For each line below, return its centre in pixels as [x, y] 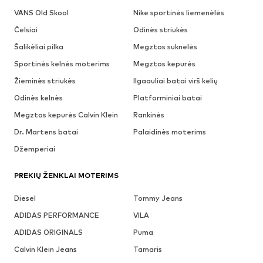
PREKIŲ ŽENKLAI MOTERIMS [66, 175]
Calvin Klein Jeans [45, 249]
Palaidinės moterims [169, 131]
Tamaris [147, 249]
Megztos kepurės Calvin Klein [66, 114]
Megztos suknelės [165, 46]
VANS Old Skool [41, 12]
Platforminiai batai [167, 97]
